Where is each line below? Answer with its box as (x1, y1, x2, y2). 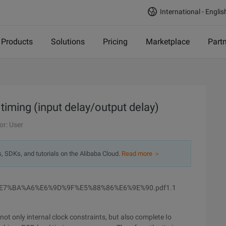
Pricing (103, 37, 128, 46)
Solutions (51, 37, 85, 46)
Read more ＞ (122, 150, 160, 157)
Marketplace (146, 37, 190, 46)
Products (1, 37, 33, 46)
